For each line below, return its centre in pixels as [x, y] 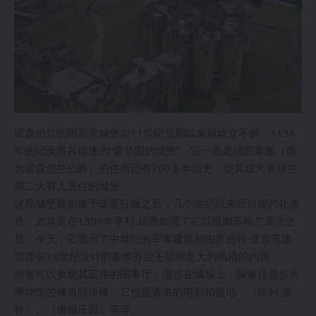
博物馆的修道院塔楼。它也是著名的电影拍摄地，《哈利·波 [153, 292]
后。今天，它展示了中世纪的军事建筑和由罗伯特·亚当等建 [153, 239]
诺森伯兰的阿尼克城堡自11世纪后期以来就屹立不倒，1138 [155, 133]
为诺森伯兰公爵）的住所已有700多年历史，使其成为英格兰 [156, 168]
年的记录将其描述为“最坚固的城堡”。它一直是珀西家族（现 [155, 151]
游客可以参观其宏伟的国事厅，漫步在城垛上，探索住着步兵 [157, 274]
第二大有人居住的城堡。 [72, 186]
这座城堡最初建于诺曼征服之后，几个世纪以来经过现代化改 [157, 203]
